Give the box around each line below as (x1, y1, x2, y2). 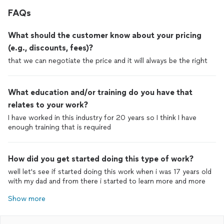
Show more (8, 194, 45, 203)
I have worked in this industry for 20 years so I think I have (8, 113, 196, 122)
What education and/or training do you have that (8, 87, 192, 97)
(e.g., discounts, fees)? (8, 43, 93, 52)
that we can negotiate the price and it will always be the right (8, 56, 207, 65)
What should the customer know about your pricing (8, 30, 201, 40)
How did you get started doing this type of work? (8, 154, 193, 163)
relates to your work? (8, 100, 88, 109)
